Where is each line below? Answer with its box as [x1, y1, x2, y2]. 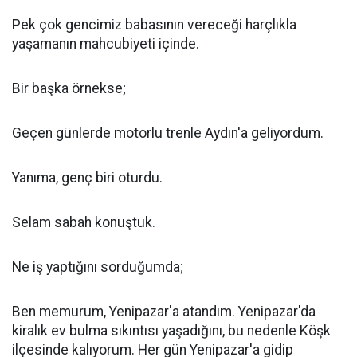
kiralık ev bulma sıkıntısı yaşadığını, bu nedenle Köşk [12, 323, 331, 339]
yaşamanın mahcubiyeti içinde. [12, 36, 199, 53]
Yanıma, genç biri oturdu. [12, 170, 163, 186]
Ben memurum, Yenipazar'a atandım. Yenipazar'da [12, 304, 316, 320]
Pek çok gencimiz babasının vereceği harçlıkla [12, 17, 296, 33]
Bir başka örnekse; [12, 80, 126, 97]
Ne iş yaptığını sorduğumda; [12, 259, 183, 276]
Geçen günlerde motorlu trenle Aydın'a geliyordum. [12, 125, 324, 142]
